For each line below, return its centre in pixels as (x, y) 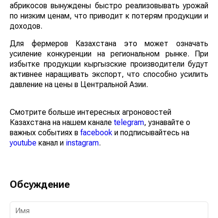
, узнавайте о (167, 122)
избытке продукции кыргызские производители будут (109, 64)
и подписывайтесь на (151, 132)
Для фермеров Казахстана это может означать (109, 43)
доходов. (26, 26)
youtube (23, 143)
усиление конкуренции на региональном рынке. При (109, 54)
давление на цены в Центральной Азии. (79, 84)
